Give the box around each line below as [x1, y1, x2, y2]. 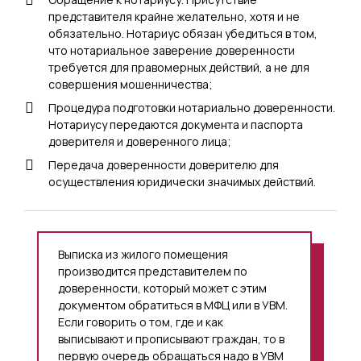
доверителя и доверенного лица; [48, 133, 231, 149]
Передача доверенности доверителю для [48, 156, 279, 172]
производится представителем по [58, 263, 247, 279]
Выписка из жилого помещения [58, 246, 228, 262]
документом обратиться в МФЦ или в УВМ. [58, 297, 288, 313]
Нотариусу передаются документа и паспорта [48, 116, 303, 132]
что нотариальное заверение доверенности [48, 42, 295, 58]
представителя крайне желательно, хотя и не [48, 8, 300, 24]
